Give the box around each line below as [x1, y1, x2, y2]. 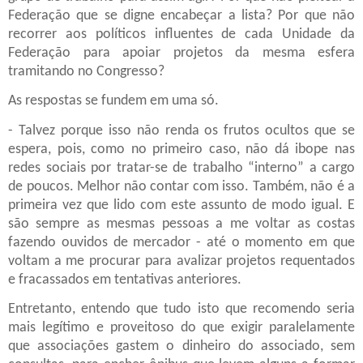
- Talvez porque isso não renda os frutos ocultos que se [8, 122, 355, 139]
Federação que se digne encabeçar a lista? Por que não [8, 7, 355, 23]
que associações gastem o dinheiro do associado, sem [8, 338, 355, 354]
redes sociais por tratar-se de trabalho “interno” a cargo [8, 160, 355, 176]
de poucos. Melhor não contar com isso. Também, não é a [8, 178, 355, 194]
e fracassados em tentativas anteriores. [8, 271, 241, 288]
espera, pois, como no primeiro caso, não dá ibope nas [8, 141, 355, 157]
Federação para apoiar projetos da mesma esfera [8, 45, 355, 61]
